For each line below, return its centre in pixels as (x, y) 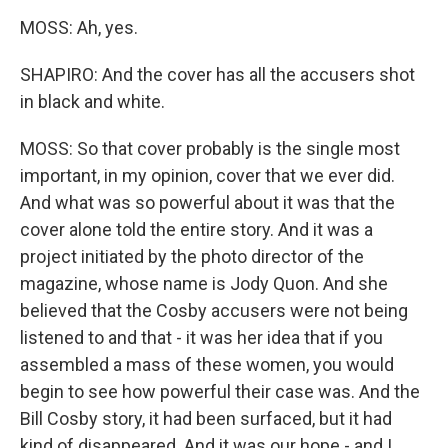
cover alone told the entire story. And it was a (196, 229)
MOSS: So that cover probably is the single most (210, 148)
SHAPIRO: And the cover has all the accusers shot (217, 74)
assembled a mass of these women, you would (207, 364)
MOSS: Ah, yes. (79, 27)
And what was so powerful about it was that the (207, 202)
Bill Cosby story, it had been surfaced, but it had (206, 418)
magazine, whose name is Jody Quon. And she (204, 283)
